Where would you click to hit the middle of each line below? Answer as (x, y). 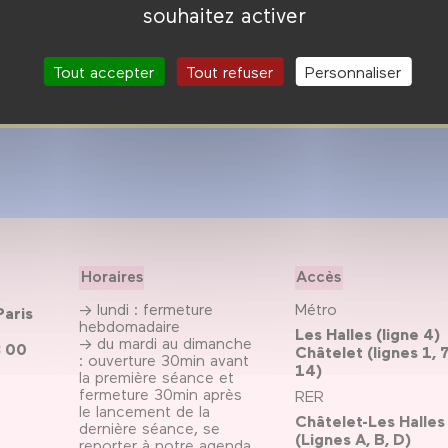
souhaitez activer (223, 14)
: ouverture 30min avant (164, 360)
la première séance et (157, 377)
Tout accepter (104, 71)
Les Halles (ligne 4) (367, 334)
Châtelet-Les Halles (369, 421)
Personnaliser (353, 71)
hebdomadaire (130, 326)
